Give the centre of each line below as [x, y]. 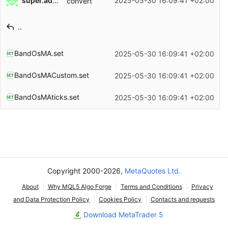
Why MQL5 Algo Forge [79, 187]
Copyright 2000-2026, [86, 171]
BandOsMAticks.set [47, 97]
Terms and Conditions [151, 187]
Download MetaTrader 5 [123, 215]
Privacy [202, 187]
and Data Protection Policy [51, 199]
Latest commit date [38, 32]
